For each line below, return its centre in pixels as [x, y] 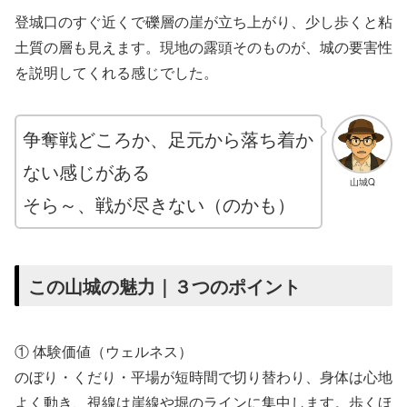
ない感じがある [86, 171]
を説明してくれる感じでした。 [116, 72]
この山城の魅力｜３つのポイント [164, 285]
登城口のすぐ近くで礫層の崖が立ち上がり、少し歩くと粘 [203, 21]
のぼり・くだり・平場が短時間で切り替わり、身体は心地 [203, 376]
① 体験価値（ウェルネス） [104, 351]
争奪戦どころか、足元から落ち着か [168, 138]
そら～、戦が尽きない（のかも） [159, 203]
